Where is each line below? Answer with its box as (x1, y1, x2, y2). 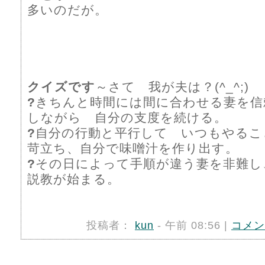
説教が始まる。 (27, 172, 120, 186)
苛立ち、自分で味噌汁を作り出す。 (27, 141, 238, 155)
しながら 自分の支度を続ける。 (27, 111, 227, 124)
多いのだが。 (27, 3, 108, 17)
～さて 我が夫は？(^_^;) (95, 80, 249, 93)
